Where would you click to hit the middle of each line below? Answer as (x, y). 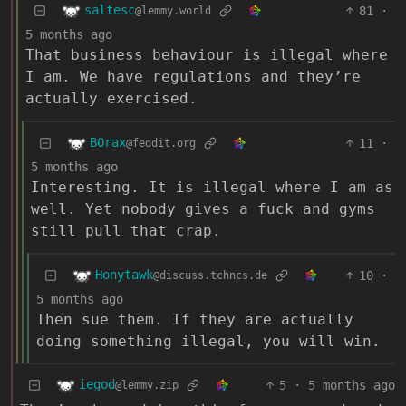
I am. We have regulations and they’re (193, 76)
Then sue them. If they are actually (195, 319)
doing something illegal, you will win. (208, 341)
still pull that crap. (126, 230)
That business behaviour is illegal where (207, 54)
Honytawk (124, 275)
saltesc (110, 10)
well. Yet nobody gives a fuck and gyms (203, 208)
